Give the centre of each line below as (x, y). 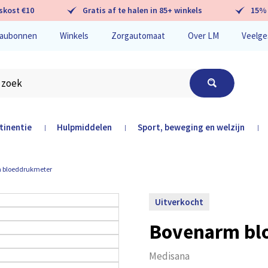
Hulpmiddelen (85, 127)
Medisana (169, 256)
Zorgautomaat (138, 36)
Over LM (204, 36)
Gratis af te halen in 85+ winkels (142, 10)
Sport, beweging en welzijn (191, 127)
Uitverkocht (179, 202)
